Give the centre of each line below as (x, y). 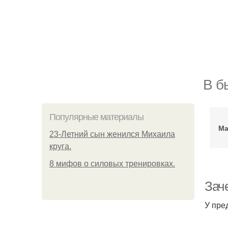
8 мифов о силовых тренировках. (112, 164)
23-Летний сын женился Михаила (112, 134)
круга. (60, 146)
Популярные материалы (96, 117)
